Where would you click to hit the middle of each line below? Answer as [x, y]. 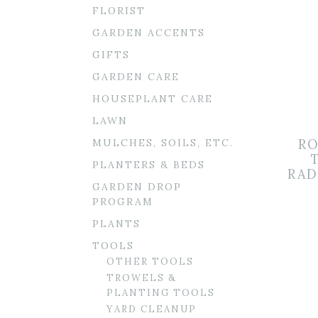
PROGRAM [123, 202]
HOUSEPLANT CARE [153, 99]
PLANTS [116, 224]
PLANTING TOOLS [161, 293]
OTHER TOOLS [150, 262]
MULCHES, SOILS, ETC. [163, 143]
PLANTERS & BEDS [149, 165]
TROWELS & [142, 278]
